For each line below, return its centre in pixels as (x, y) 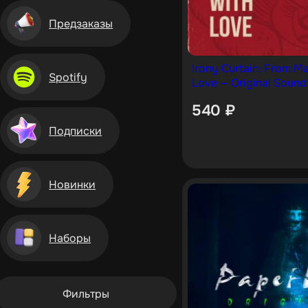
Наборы (70, 238)
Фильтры (86, 294)
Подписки (76, 131)
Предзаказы (81, 23)
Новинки (73, 184)
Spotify (68, 77)
